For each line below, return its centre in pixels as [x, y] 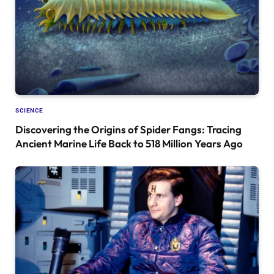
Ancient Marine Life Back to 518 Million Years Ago [129, 144]
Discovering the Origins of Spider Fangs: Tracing [128, 130]
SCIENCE [29, 111]
